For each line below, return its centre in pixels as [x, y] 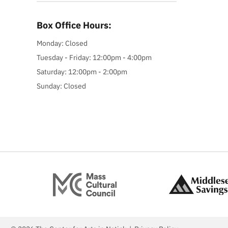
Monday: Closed [62, 43]
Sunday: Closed [61, 86]
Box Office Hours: [74, 25]
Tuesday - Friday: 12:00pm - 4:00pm [94, 57]
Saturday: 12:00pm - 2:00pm [82, 72]
